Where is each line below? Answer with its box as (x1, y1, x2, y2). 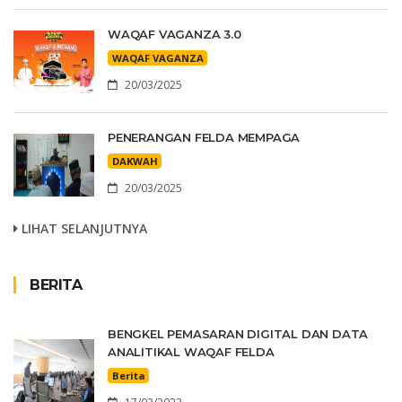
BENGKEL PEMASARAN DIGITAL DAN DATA (108, 326, 369, 341)
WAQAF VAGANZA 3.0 (108, 26, 241, 41)
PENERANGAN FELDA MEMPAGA (108, 129, 301, 144)
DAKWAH (111, 153, 158, 168)
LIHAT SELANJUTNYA (18, 219, 147, 237)
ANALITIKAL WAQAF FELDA (108, 344, 275, 359)
